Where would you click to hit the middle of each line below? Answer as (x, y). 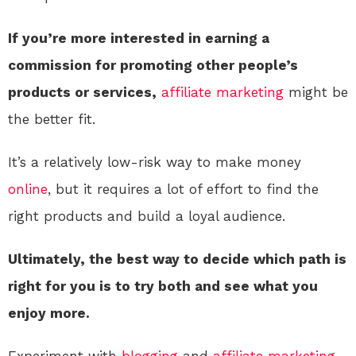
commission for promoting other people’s (153, 66)
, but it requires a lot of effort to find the (183, 190)
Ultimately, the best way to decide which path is (177, 259)
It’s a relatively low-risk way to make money (155, 163)
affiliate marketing (222, 93)
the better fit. (52, 120)
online (28, 190)
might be (316, 93)
